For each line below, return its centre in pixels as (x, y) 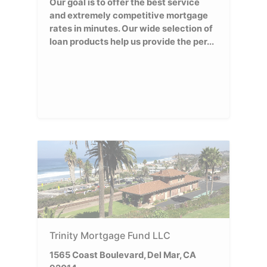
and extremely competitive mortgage (129, 15)
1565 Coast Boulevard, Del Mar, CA (123, 255)
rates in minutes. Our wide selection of (131, 28)
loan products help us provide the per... (132, 41)
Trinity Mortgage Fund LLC (110, 235)
